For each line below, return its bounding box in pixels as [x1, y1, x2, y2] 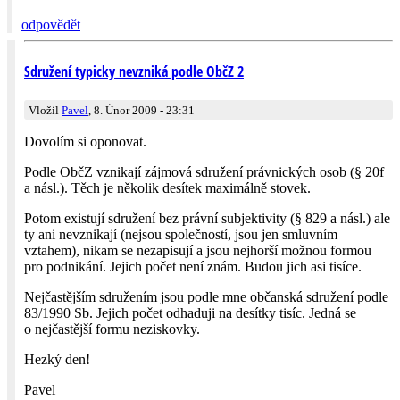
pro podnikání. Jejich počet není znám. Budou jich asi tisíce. [24, 259, 362, 274]
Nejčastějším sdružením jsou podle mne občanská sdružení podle [24, 289, 388, 304]
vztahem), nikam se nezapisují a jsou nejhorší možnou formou [24, 243, 371, 258]
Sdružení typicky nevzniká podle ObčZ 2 [24, 61, 244, 81]
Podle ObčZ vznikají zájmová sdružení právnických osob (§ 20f [24, 164, 384, 179]
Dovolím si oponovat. [24, 134, 146, 149]
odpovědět [21, 17, 80, 33]
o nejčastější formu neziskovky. [24, 321, 200, 337]
